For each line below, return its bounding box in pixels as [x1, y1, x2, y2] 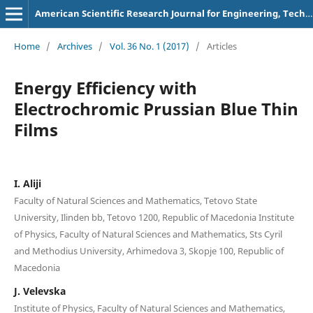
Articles [206, 39, 237, 52]
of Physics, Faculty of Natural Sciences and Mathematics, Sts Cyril [13, 227, 282, 240]
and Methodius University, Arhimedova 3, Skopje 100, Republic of [13, 244, 284, 257]
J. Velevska [13, 284, 66, 298]
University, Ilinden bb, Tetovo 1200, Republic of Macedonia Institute [13, 210, 294, 224]
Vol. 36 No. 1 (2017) [109, 39, 189, 52]
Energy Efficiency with [13, 75, 197, 99]
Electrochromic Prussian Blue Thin [13, 96, 298, 120]
